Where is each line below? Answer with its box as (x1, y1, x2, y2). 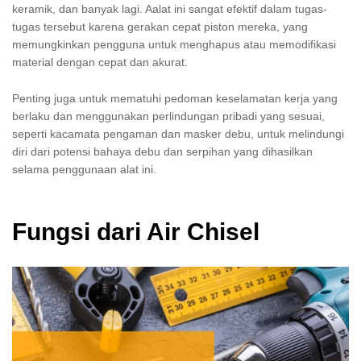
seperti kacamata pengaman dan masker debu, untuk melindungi (12, 127, 344, 141)
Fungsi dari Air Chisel (12, 218, 259, 245)
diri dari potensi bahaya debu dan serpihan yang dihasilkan (12, 145, 313, 159)
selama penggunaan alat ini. (12, 163, 156, 176)
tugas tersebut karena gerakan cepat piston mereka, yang (12, 19, 308, 33)
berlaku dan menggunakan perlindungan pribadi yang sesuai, (12, 110, 325, 123)
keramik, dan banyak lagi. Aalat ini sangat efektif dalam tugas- (12, 2, 327, 15)
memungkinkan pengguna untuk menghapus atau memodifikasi (12, 37, 336, 51)
